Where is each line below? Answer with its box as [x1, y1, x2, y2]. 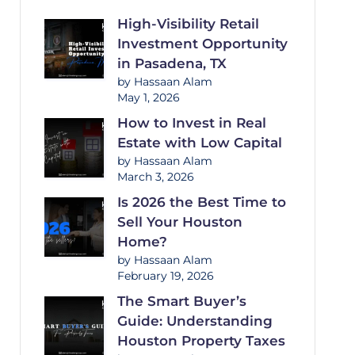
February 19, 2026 [116, 269, 214, 282]
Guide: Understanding [116, 313, 273, 329]
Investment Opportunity [116, 36, 288, 52]
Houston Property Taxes [116, 333, 285, 349]
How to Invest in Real [116, 115, 266, 131]
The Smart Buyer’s [116, 293, 246, 309]
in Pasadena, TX [116, 55, 227, 71]
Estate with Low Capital [116, 135, 282, 151]
